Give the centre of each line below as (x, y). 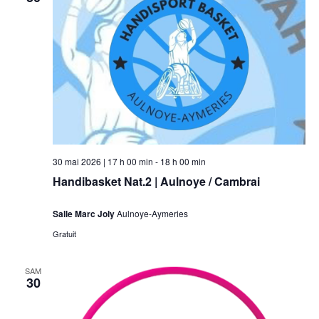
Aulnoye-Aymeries (152, 214)
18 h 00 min (183, 162)
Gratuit (64, 234)
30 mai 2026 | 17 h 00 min (103, 162)
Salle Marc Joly (84, 214)
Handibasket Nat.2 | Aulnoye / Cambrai (156, 182)
